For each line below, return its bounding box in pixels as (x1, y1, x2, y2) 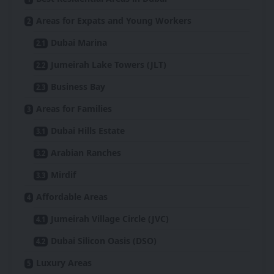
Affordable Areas (36, 191, 108, 202)
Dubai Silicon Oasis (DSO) (51, 235, 157, 246)
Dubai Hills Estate (51, 125, 125, 136)
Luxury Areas (36, 257, 92, 268)
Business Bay (51, 81, 105, 92)
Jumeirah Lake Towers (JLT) (51, 59, 166, 70)
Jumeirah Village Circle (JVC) (51, 213, 169, 224)
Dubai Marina (51, 37, 107, 48)
